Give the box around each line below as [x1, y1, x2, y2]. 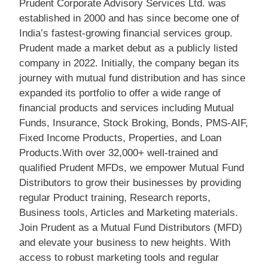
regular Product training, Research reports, [19, 192, 211, 203]
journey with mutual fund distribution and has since [19, 72, 245, 84]
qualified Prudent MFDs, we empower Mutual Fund [19, 162, 244, 173]
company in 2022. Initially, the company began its [19, 57, 239, 69]
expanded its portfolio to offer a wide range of [19, 87, 221, 99]
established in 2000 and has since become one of [19, 13, 239, 24]
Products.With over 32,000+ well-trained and [19, 147, 218, 159]
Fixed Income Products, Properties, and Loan [19, 132, 221, 144]
